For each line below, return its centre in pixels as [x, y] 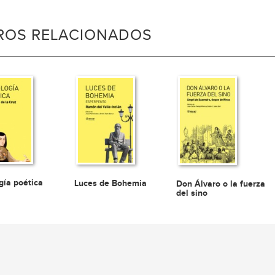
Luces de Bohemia [111, 183]
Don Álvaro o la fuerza [221, 184]
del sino [192, 193]
